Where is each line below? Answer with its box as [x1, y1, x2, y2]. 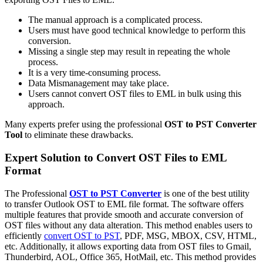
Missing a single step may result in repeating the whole [28, 46, 230, 57]
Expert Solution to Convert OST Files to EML [5, 151, 227, 164]
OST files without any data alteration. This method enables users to [5, 220, 252, 230]
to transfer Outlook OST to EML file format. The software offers [5, 198, 244, 209]
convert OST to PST [44, 230, 120, 241]
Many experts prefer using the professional [5, 119, 164, 130]
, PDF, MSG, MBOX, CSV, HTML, [120, 230, 257, 241]
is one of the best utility [161, 188, 249, 198]
